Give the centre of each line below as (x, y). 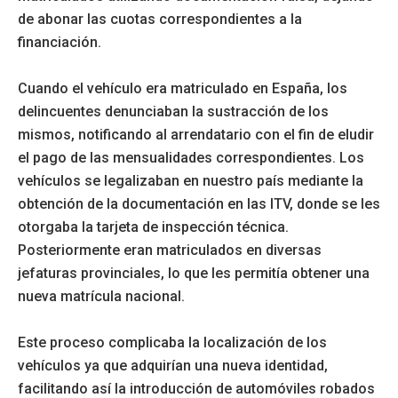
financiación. (60, 43)
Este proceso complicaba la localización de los (172, 343)
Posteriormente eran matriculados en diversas (170, 251)
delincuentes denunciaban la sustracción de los (173, 112)
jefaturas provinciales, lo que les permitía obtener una (194, 274)
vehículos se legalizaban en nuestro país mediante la (191, 181)
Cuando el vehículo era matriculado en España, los (183, 89)
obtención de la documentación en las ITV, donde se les (199, 204)
